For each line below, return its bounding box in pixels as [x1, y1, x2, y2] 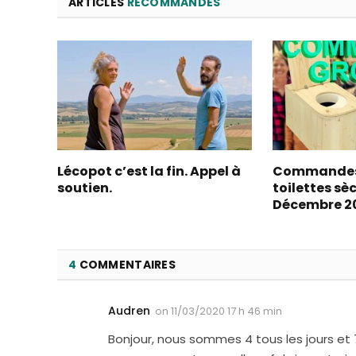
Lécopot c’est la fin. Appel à [57, 161, 241, 180]
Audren [108, 302, 150, 319]
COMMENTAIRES [76, 256, 176, 273]
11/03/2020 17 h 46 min [171, 303, 282, 319]
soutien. [57, 178, 112, 197]
